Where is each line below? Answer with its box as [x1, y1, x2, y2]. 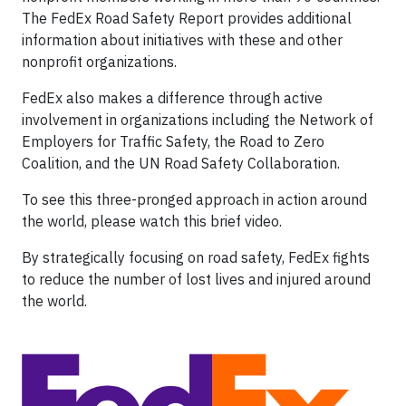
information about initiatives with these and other [22, 31, 343, 49]
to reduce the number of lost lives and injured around [22, 270, 371, 288]
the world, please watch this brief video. [22, 212, 282, 230]
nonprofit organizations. [22, 53, 177, 71]
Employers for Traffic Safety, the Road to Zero [22, 132, 324, 150]
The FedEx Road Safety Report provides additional [22, 9, 352, 27]
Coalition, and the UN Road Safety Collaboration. [22, 154, 340, 172]
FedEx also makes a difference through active [22, 89, 323, 107]
